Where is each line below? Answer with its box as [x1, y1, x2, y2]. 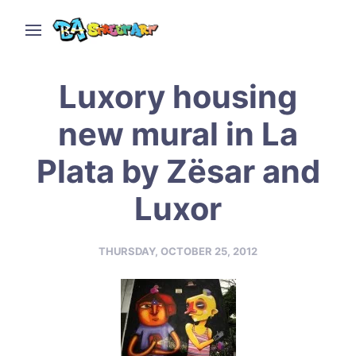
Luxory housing [59, 76, 297, 116]
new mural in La [58, 114, 298, 153]
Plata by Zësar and [36, 151, 320, 191]
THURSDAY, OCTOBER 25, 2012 [99, 244, 257, 257]
